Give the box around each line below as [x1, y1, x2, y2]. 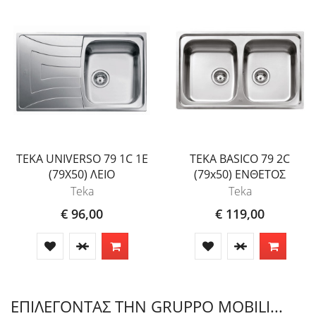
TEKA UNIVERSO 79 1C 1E [16, 150, 148, 166]
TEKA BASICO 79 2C [190, 150, 290, 166]
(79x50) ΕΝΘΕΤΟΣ [194, 166, 286, 182]
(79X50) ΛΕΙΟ [49, 166, 115, 182]
